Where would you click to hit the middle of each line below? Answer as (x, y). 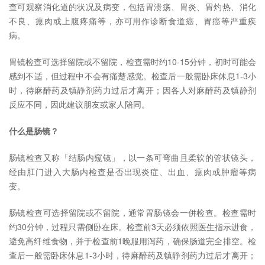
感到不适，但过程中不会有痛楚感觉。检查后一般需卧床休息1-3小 (132, 76)
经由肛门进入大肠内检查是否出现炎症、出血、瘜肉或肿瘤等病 (132, 172)
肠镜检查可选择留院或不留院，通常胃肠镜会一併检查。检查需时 (132, 213)
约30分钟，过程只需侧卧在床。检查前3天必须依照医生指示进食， (132, 227)
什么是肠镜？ (34, 131)
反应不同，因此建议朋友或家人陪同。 (79, 104)
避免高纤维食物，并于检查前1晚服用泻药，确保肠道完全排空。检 (132, 241)
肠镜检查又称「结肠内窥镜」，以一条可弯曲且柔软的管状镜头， (132, 158)
